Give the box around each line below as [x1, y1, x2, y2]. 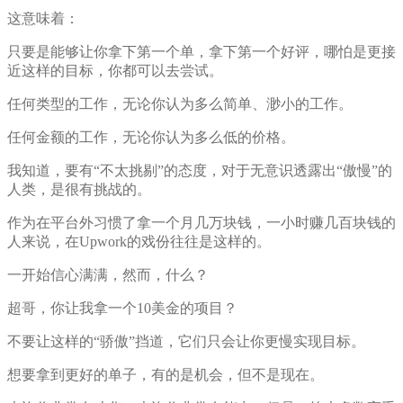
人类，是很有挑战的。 [7, 182, 151, 198]
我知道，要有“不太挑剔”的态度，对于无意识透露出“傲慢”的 [7, 163, 392, 179]
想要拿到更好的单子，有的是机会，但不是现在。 [7, 367, 324, 383]
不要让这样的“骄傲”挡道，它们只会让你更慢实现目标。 [7, 334, 365, 350]
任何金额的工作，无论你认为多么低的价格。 [7, 130, 295, 146]
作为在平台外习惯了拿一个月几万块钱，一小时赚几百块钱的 [7, 215, 396, 231]
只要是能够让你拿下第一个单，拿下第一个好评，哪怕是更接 [7, 44, 396, 60]
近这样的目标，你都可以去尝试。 [7, 63, 223, 79]
